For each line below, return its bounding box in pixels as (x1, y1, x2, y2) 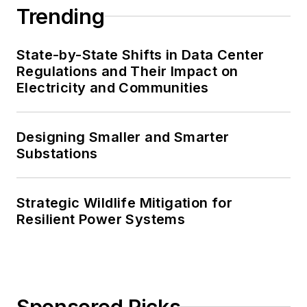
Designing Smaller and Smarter (16, 128, 230, 145)
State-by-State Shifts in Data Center (16, 46, 265, 63)
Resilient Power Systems (16, 210, 186, 228)
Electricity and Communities (16, 79, 209, 96)
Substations (16, 145, 98, 162)
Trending (16, 3, 105, 29)
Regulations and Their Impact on (16, 62, 238, 79)
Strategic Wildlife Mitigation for (16, 194, 233, 211)
